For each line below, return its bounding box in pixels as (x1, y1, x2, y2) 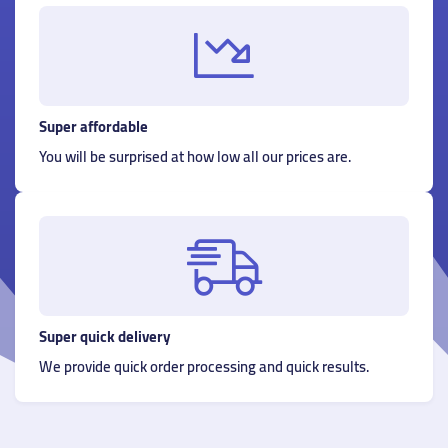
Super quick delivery (39, 322, 171, 351)
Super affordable (39, 112, 148, 141)
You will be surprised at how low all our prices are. (39, 142, 351, 171)
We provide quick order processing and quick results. (39, 352, 369, 381)
